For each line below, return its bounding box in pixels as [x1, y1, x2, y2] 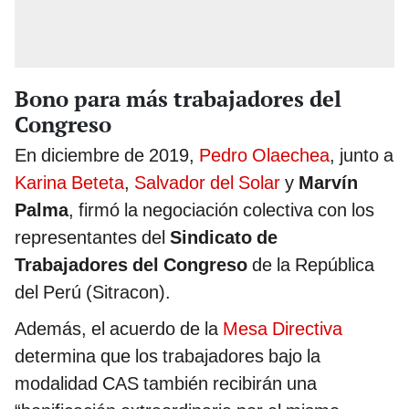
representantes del [15, 225, 170, 248]
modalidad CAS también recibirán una [15, 372, 317, 394]
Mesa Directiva [223, 317, 342, 340]
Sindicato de [170, 225, 278, 248]
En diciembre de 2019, [15, 143, 199, 166]
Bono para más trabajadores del [15, 83, 341, 113]
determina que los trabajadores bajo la [15, 344, 320, 367]
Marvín [299, 171, 358, 194]
